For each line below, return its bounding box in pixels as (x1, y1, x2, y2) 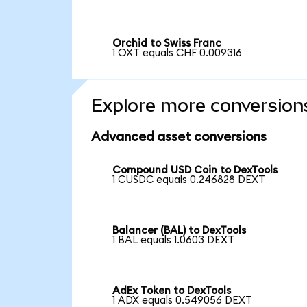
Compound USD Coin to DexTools (112, 165, 278, 176)
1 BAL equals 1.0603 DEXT (112, 235, 235, 246)
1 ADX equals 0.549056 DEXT (112, 295, 253, 306)
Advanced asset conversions (90, 130, 267, 144)
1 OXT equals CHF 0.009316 (112, 47, 243, 58)
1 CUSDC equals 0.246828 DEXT (112, 175, 266, 186)
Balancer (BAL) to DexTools (112, 225, 247, 236)
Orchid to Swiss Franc (112, 38, 222, 49)
